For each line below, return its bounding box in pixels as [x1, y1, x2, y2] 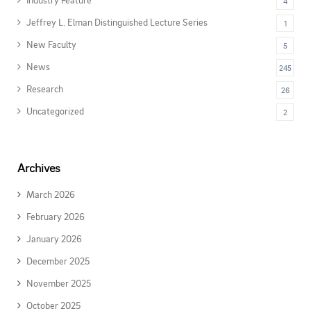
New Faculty [26, 38, 76, 50]
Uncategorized [26, 105, 84, 117]
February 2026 [26, 210, 85, 222]
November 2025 [26, 277, 91, 289]
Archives [17, 160, 60, 175]
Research [26, 83, 63, 94]
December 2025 [26, 255, 90, 267]
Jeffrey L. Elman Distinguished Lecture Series [26, 16, 208, 28]
